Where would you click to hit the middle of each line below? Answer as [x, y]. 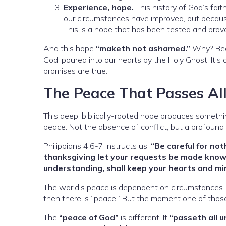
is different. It [144, 218]
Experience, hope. [99, 7]
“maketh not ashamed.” [143, 49]
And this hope [70, 49]
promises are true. [75, 71]
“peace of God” [89, 218]
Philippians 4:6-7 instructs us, [97, 146]
